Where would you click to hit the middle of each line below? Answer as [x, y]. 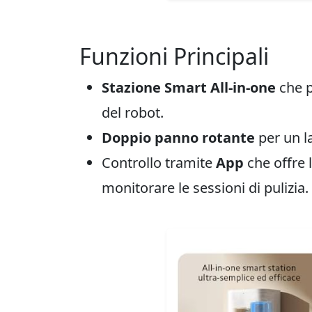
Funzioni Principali [174, 56]
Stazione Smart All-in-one [189, 87]
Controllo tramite [159, 163]
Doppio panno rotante [178, 138]
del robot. [133, 112]
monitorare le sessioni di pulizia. [205, 188]
